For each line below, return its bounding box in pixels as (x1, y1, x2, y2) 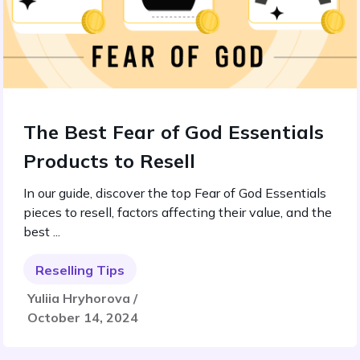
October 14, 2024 (27, 309, 138, 325)
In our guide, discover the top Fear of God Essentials (23, 185, 326, 201)
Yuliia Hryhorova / (27, 290, 137, 306)
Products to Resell (23, 149, 195, 173)
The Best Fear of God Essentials (23, 120, 324, 144)
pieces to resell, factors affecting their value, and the (23, 204, 332, 220)
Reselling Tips (35, 262, 125, 278)
